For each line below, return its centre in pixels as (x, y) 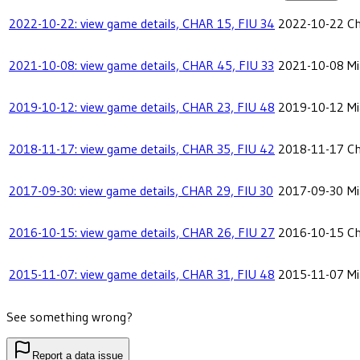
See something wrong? (70, 317)
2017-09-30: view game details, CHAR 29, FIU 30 (141, 191)
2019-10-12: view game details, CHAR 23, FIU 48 (142, 107)
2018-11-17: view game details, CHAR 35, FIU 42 (142, 149)
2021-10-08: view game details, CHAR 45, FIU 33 (141, 65)
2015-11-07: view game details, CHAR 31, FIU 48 (142, 274)
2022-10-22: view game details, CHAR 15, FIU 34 (142, 24)
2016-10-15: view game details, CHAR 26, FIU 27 (142, 233)
